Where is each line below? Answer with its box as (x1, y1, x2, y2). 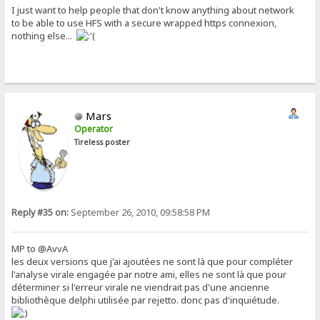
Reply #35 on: (11, 206, 69, 219)
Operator (74, 123, 114, 136)
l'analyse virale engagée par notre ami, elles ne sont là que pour (11, 268, 287, 281)
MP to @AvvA (11, 242, 69, 256)
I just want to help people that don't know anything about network (11, 4, 295, 17)
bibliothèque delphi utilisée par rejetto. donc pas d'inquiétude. (11, 294, 282, 307)
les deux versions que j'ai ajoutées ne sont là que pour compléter (11, 255, 294, 269)
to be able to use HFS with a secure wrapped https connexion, (11, 16, 277, 30)
